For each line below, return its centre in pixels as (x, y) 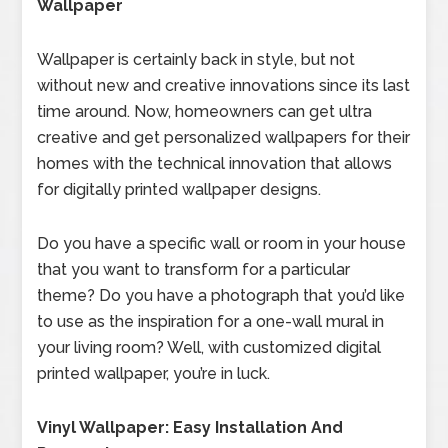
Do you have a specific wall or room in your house (222, 243)
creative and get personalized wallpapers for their (224, 137)
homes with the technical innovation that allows (215, 163)
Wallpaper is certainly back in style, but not (196, 59)
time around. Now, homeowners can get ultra (205, 111)
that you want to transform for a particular (194, 269)
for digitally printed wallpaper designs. (179, 189)
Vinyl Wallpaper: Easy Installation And (190, 427)
